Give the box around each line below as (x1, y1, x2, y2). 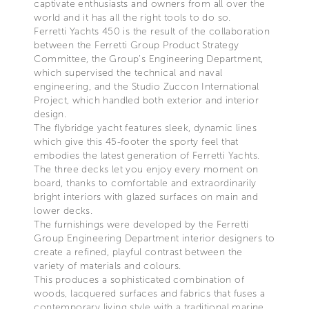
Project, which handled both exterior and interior (34, 94, 259, 106)
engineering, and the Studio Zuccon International (34, 80, 259, 92)
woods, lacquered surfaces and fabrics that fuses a (34, 287, 266, 299)
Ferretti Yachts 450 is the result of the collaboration (34, 25, 270, 37)
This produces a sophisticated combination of (34, 273, 244, 286)
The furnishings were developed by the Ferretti (34, 218, 249, 230)
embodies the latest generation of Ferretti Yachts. (34, 149, 260, 161)
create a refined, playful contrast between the (34, 246, 243, 258)
